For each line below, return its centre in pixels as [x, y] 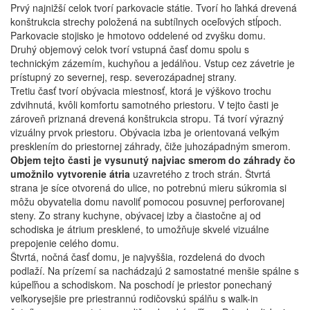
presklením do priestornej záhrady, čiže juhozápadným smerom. [151, 146]
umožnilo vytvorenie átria [70, 174]
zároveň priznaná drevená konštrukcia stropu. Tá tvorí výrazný [147, 118]
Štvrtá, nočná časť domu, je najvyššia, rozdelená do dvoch [138, 257]
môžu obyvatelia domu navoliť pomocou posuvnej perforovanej [147, 201]
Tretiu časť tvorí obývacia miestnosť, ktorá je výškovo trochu [141, 91]
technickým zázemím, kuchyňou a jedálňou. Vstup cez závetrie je [153, 63]
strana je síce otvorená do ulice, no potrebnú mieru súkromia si [148, 188]
